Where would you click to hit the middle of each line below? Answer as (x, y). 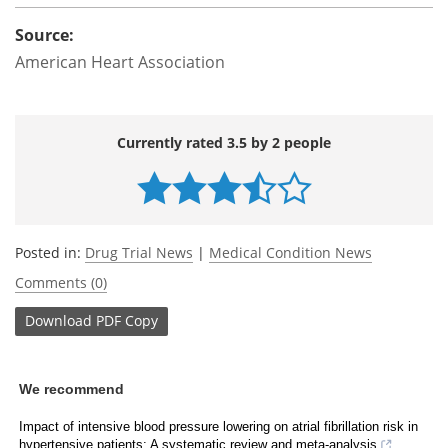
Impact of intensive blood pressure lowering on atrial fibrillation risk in (218, 426)
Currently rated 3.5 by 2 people (224, 142)
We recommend (71, 388)
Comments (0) (61, 282)
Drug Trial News (139, 252)
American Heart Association (120, 61)
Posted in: (50, 252)
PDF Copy (127, 321)
